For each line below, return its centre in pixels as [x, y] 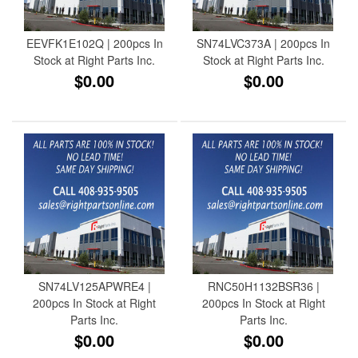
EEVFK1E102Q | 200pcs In [94, 43]
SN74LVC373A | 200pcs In [264, 43]
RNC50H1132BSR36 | [263, 286]
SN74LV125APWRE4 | [94, 286]
